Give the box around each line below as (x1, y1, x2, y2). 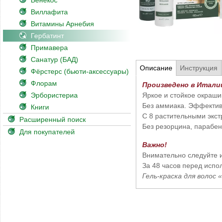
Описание (140, 64, 173, 72)
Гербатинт (31, 32, 64, 40)
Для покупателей (19, 128, 75, 136)
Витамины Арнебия (31, 20, 94, 28)
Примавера (31, 44, 68, 52)
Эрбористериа (31, 91, 78, 99)
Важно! (142, 141, 167, 149)
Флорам (31, 79, 57, 87)
